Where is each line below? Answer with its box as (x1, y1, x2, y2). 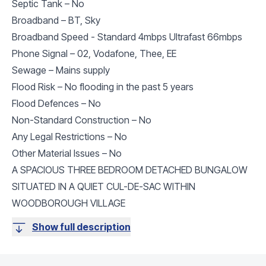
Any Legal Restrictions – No (12, 130, 127, 142)
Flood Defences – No (12, 97, 101, 109)
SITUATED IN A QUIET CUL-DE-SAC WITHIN (12, 180, 195, 192)
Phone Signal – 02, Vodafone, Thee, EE (12, 47, 176, 59)
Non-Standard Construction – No (12, 113, 151, 126)
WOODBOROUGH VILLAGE (12, 197, 125, 209)
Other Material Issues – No (12, 147, 122, 159)
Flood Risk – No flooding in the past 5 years (12, 80, 194, 93)
